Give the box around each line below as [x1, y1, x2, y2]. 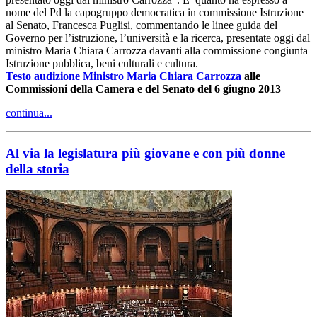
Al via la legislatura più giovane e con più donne [6, 145, 285, 161]
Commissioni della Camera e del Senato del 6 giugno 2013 [6, 83, 281, 96]
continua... [6, 107, 52, 120]
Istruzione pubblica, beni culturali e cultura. [6, 57, 198, 70]
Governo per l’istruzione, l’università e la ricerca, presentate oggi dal [6, 32, 310, 45]
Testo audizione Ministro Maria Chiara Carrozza [6, 70, 241, 83]
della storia [6, 161, 69, 176]
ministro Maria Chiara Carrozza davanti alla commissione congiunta [6, 45, 308, 57]
